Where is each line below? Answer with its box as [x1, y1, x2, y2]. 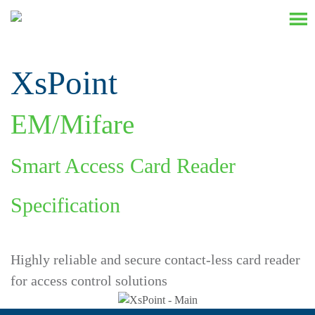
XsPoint [11, 65, 117, 101]
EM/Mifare [11, 109, 134, 139]
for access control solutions [11, 273, 167, 288]
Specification [11, 193, 120, 217]
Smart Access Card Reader [11, 154, 236, 177]
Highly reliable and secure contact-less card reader [11, 252, 300, 267]
